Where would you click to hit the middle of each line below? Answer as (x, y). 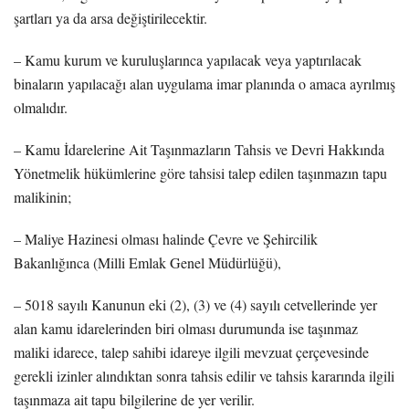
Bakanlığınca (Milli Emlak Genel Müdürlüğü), (147, 262)
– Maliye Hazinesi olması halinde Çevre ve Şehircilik (166, 238)
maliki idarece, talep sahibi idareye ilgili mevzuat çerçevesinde (191, 351)
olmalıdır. (41, 107)
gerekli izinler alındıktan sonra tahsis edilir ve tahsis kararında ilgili (204, 375)
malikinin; (42, 196)
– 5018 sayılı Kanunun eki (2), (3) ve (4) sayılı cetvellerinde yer (195, 304)
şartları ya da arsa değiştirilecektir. (110, 17)
